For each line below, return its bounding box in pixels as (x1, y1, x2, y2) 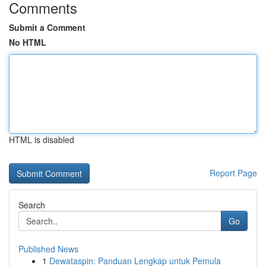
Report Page (210, 167, 257, 179)
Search (18, 199, 45, 211)
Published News (18, 243, 78, 255)
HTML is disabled (9, 134, 74, 145)
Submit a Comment (9, 21, 85, 33)
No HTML (9, 36, 46, 48)
